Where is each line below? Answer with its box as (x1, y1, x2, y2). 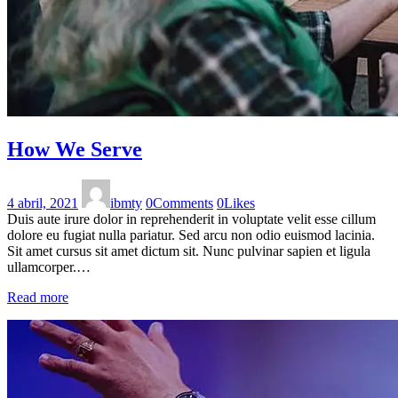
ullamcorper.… (7, 259, 91, 275)
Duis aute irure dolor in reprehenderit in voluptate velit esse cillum (7, 211, 376, 227)
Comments (153, 195, 213, 211)
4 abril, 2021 (7, 195, 78, 211)
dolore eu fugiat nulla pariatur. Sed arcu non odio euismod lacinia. (7, 227, 375, 243)
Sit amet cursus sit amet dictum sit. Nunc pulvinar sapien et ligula (7, 243, 370, 259)
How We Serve (7, 138, 142, 162)
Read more (7, 290, 68, 305)
